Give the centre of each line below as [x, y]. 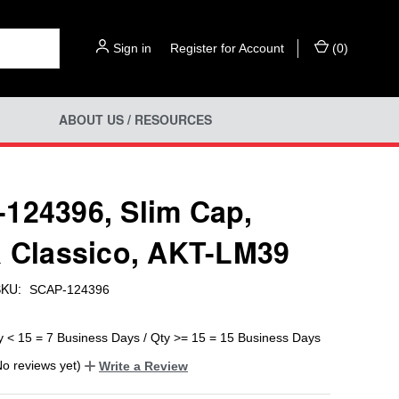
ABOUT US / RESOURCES [135, 120]
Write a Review [143, 366]
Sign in [132, 48]
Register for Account [227, 48]
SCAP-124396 [69, 289]
